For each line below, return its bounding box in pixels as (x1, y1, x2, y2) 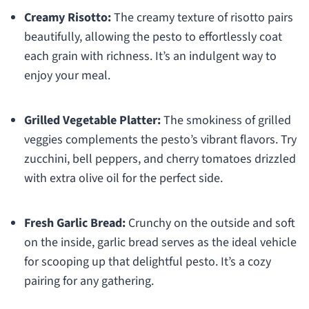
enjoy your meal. (23, 67, 110, 85)
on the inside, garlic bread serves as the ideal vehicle (23, 234, 297, 252)
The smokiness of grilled (160, 112, 291, 130)
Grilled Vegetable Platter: (23, 112, 161, 130)
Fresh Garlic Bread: (23, 215, 126, 232)
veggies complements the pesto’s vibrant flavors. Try (23, 131, 297, 149)
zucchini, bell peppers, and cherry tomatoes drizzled (23, 150, 296, 168)
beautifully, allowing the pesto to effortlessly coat (23, 28, 282, 46)
